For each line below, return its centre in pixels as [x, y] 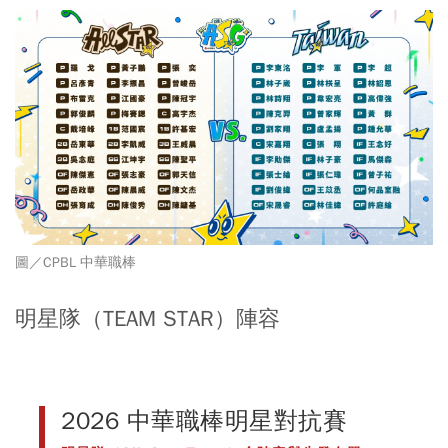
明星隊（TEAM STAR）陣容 [147, 318]
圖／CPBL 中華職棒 [75, 262]
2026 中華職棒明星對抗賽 [204, 420]
